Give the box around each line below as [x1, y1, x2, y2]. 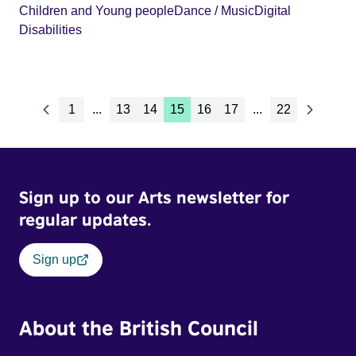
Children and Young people [19, 4, 174, 17]
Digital [254, 4, 291, 17]
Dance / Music [174, 4, 254, 17]
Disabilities [19, 23, 82, 37]
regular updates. [19, 209, 151, 230]
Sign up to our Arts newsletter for [19, 187, 289, 207]
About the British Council [19, 315, 258, 339]
